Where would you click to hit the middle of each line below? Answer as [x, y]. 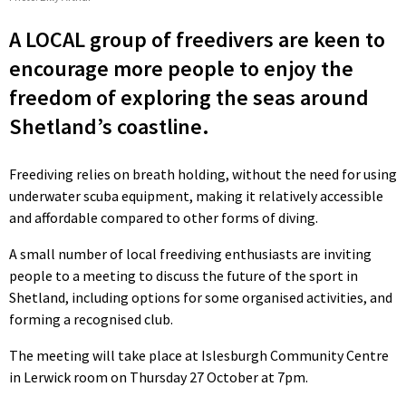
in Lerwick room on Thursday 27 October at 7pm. [159, 377]
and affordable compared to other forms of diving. [164, 217]
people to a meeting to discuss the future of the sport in [184, 275]
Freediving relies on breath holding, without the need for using [203, 174]
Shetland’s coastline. [109, 126]
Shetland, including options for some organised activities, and [201, 297]
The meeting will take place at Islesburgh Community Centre [199, 355]
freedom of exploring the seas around [189, 97]
